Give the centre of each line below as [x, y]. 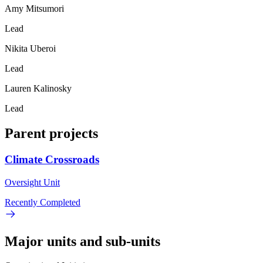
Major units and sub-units [82, 241]
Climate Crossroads [52, 159]
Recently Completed [43, 202]
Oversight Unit [32, 182]
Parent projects [51, 133]
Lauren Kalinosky [38, 89]
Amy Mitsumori [34, 9]
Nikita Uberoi [30, 49]
